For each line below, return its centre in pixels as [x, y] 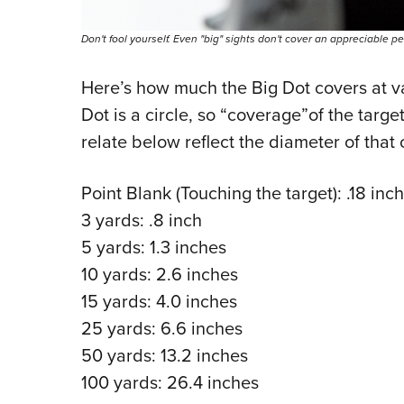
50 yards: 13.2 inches [164, 354]
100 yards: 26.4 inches [170, 381]
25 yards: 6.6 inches [161, 327]
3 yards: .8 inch [141, 219]
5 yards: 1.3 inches [153, 246]
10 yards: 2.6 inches [159, 273]
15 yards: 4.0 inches [159, 300]
